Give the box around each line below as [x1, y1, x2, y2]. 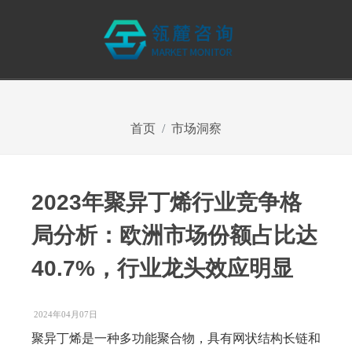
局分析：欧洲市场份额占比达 [31, 223, 317, 247]
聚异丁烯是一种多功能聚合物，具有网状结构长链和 [31, 332, 321, 345]
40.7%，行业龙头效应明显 [31, 256, 293, 280]
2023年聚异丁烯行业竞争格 [31, 190, 302, 214]
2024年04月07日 [34, 310, 97, 319]
